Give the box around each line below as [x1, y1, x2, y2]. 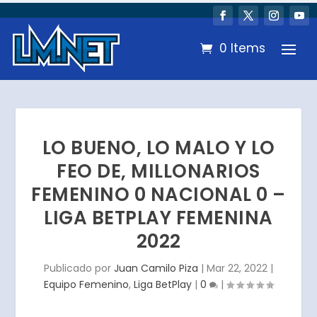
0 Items [219, 40, 266, 57]
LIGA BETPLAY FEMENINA [44, 204, 273, 231]
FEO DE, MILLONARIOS [57, 158, 260, 184]
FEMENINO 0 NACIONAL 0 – [31, 181, 286, 207]
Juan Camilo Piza [114, 260, 198, 275]
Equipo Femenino [44, 277, 129, 292]
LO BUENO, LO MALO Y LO [42, 134, 275, 161]
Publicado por [44, 260, 114, 275]
